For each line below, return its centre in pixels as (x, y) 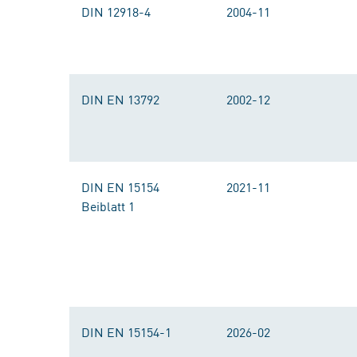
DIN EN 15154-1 (126, 331)
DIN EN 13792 (120, 99)
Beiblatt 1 (108, 206)
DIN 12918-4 (116, 11)
